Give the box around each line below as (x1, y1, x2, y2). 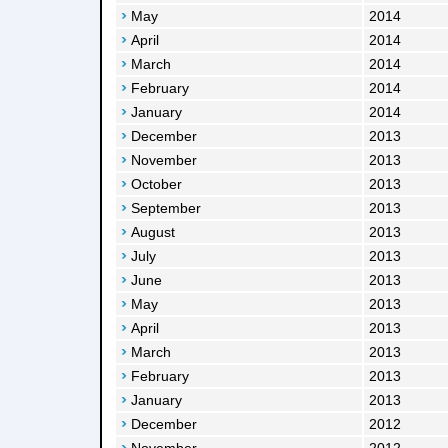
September (131, 200, 201, 216)
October (131, 176, 182, 192)
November (131, 152, 197, 168)
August (131, 224, 175, 240)
